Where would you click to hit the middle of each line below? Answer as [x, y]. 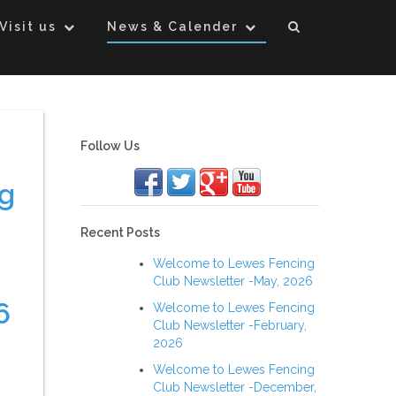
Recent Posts [120, 232]
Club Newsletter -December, [235, 387]
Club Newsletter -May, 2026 [233, 281]
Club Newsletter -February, [230, 325]
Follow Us [110, 146]
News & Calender [172, 27]
